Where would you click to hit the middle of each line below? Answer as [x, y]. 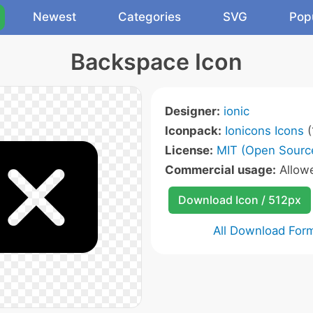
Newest [54, 17]
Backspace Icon [156, 62]
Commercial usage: [220, 170]
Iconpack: [193, 131]
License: [189, 150]
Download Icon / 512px [239, 200]
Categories [150, 17]
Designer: [192, 111]
